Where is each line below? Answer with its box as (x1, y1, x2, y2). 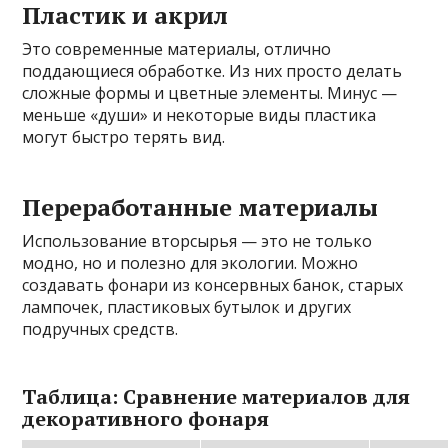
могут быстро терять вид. (22, 125, 226, 148)
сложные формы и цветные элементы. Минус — (22, 81, 398, 104)
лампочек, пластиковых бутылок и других (22, 295, 352, 318)
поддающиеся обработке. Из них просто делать (22, 59, 403, 82)
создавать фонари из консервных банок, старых (22, 273, 404, 296)
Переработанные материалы (22, 190, 379, 223)
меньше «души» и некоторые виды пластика (22, 103, 377, 126)
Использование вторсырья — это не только (22, 229, 373, 252)
